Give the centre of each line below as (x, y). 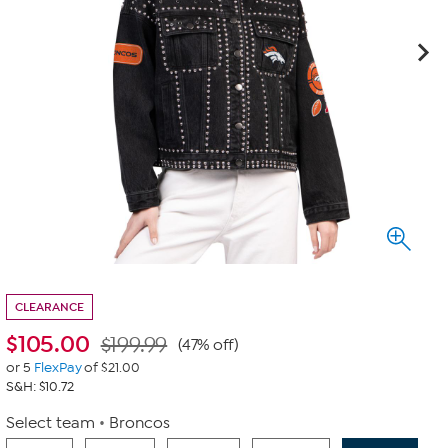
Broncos (139, 423)
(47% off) (208, 345)
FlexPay (57, 367)
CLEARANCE (49, 307)
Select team (50, 423)
